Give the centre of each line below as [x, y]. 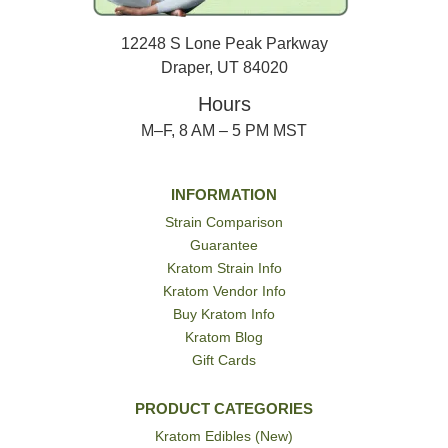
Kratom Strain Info [224, 268]
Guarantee [224, 245]
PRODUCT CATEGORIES [224, 409]
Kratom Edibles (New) [224, 436]
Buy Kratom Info [224, 314]
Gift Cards [224, 360]
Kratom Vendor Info [224, 291]
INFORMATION [224, 195]
